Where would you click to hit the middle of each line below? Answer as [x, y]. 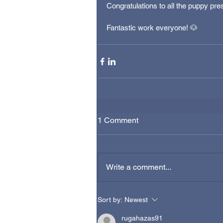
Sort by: [110, 200]
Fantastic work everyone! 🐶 [152, 28]
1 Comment [118, 120]
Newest [136, 200]
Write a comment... [139, 167]
